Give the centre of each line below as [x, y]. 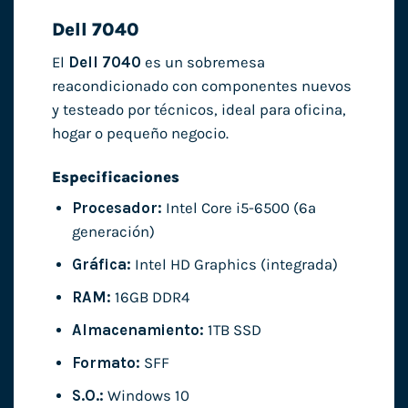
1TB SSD [232, 331]
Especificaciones [115, 177]
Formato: [106, 363]
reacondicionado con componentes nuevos [201, 86]
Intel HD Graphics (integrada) [234, 265]
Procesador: [117, 208]
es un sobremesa [203, 62]
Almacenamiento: [138, 331]
